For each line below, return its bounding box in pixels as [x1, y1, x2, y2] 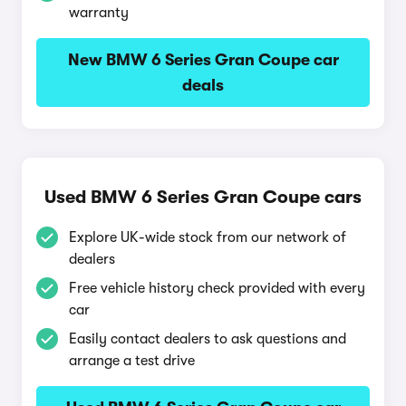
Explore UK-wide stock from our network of [69, 229, 346, 246]
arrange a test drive [69, 353, 195, 369]
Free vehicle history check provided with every [69, 280, 365, 296]
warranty [69, 5, 129, 21]
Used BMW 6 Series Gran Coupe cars [44, 187, 362, 208]
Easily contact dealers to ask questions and [69, 331, 346, 347]
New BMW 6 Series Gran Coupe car [67, 51, 339, 69]
